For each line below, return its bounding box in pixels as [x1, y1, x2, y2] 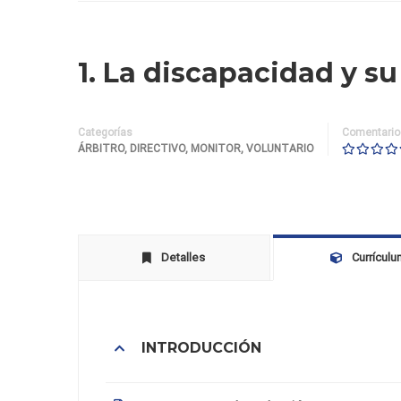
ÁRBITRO [78, 142, 124, 155]
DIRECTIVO [130, 142, 185, 155]
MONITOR [191, 142, 241, 155]
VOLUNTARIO [246, 142, 314, 155]
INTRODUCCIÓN [141, 339, 261, 357]
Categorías [78, 126, 132, 139]
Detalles [161, 251, 206, 264]
